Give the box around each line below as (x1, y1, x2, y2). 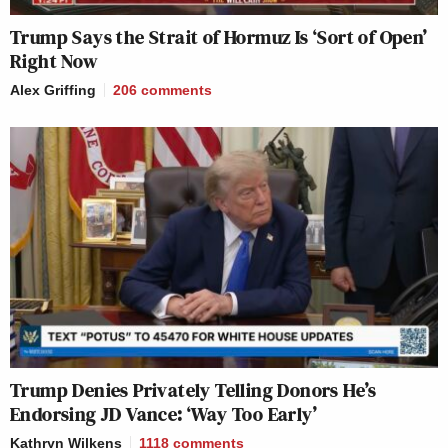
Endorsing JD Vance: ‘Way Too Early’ (10, 399, 317, 428)
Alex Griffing (10, 81, 96, 98)
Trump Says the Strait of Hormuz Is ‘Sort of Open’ (10, 22, 428, 51)
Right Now (10, 46, 98, 75)
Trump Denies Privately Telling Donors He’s (10, 375, 377, 404)
